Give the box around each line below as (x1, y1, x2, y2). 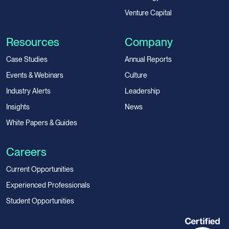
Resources (6, 35, 59, 49)
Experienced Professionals (6, 180, 90, 189)
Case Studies (6, 55, 48, 63)
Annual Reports (125, 55, 172, 63)
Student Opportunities (6, 196, 74, 205)
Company (125, 35, 173, 49)
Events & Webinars (6, 71, 63, 79)
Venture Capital (125, 8, 172, 17)
